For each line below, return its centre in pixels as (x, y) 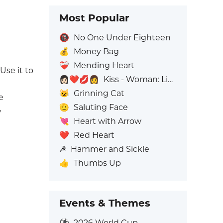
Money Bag (96, 52)
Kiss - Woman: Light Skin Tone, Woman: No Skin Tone (135, 79)
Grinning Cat (99, 93)
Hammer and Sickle (110, 149)
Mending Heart (104, 65)
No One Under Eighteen (122, 38)
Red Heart (94, 135)
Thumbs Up (97, 163)
